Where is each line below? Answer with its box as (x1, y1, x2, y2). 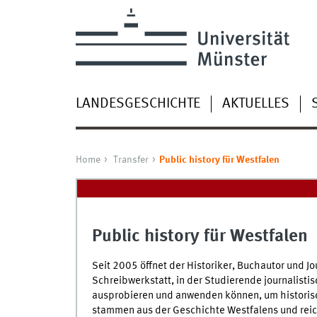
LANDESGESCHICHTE (75, 96, 200, 111)
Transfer (113, 155, 149, 166)
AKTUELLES (221, 96, 289, 111)
